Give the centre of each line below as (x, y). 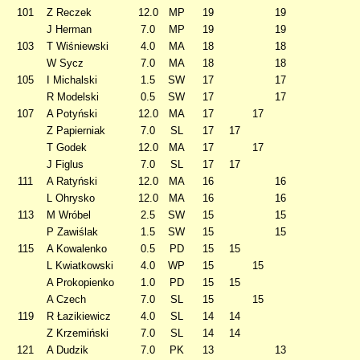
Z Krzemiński (78, 333)
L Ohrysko (71, 198)
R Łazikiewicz (79, 316)
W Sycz (65, 63)
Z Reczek (69, 12)
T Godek (67, 147)
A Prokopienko (80, 282)
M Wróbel (69, 215)
